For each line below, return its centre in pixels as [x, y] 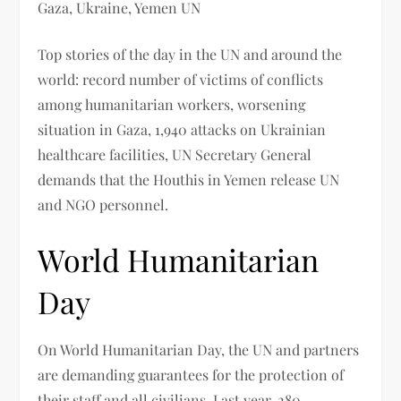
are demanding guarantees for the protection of [191, 374]
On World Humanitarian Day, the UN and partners [199, 349]
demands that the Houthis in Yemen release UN [189, 179]
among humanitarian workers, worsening [172, 104]
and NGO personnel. [103, 204]
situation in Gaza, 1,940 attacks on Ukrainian [182, 129]
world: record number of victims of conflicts [181, 79]
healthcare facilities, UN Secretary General [175, 154]
